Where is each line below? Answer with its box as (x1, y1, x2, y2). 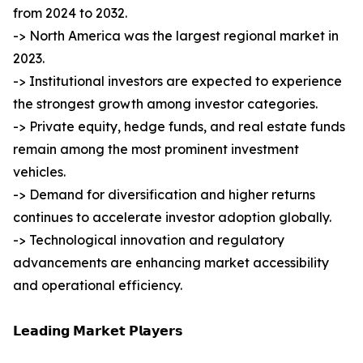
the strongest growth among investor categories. (13, 96, 318, 113)
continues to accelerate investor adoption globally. (13, 209, 331, 226)
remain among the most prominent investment (13, 141, 299, 158)
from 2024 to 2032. (13, 5, 127, 22)
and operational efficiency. (13, 277, 182, 294)
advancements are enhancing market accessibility (13, 254, 329, 271)
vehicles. (13, 164, 66, 181)
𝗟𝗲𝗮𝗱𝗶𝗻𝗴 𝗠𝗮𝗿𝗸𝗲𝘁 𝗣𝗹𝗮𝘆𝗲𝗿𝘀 (13, 322, 183, 340)
